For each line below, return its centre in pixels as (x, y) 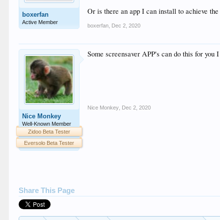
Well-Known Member (47, 124)
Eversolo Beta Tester (49, 143)
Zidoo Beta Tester (49, 132)
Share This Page (47, 191)
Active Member (40, 22)
